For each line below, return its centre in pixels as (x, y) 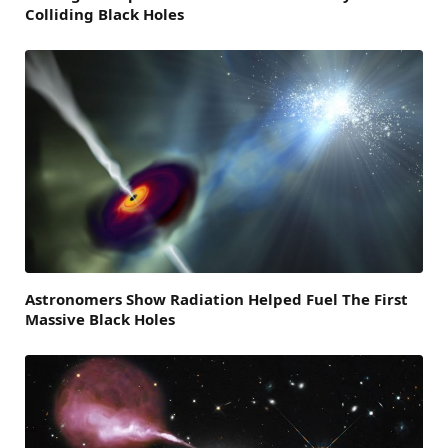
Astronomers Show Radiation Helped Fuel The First (216, 299)
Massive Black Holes (100, 319)
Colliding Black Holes (104, 13)
